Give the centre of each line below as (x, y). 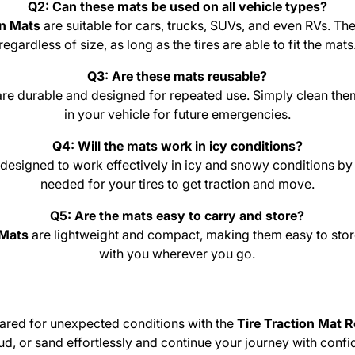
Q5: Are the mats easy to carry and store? (177, 216)
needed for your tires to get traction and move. (177, 184)
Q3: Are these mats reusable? (177, 76)
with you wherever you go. (177, 254)
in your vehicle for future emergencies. (177, 115)
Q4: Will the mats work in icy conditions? (177, 146)
